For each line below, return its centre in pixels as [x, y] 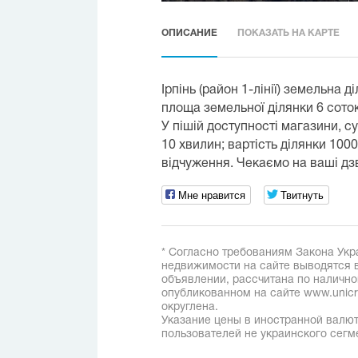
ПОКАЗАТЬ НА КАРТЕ [288, 33]
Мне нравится [212, 195]
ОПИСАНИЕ [189, 33]
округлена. [190, 307]
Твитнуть [302, 195]
